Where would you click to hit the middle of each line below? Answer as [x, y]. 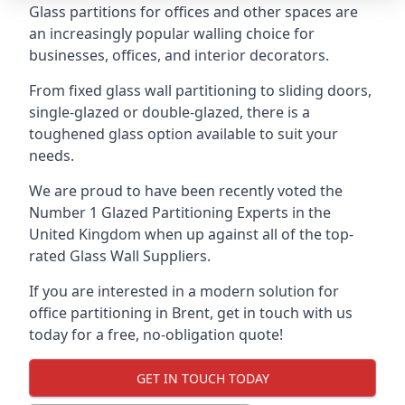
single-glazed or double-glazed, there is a [170, 112]
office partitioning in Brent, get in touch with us [191, 313]
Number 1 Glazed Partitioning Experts [159, 212]
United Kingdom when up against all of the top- [191, 234]
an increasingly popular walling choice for [172, 33]
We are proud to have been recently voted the [186, 191]
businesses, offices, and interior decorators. [179, 55]
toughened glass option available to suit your [184, 134]
